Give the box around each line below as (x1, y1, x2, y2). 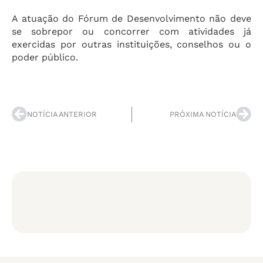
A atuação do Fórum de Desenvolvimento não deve (12, 13, 251, 24)
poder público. (12, 52, 78, 63)
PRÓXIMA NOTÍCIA (170, 110, 236, 119)
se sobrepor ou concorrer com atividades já (12, 26, 251, 37)
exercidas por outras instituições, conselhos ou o (12, 39, 251, 50)
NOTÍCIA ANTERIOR (27, 110, 97, 119)
